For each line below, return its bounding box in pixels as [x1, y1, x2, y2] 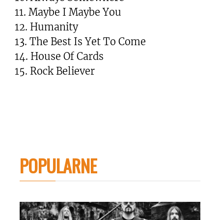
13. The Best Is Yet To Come [15, 35, 146, 48]
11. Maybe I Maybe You [15, 5, 121, 18]
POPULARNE [20, 152, 97, 178]
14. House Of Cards [15, 50, 104, 62]
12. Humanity [15, 20, 78, 33]
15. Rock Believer [15, 64, 95, 77]
